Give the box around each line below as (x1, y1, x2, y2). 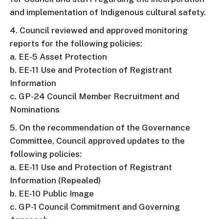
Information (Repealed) (10, 175, 101, 185)
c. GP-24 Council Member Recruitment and (10, 91, 179, 101)
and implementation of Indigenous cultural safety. (10, 7, 206, 17)
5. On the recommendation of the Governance (10, 123, 190, 132)
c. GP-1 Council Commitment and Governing (10, 202, 180, 212)
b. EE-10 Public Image (10, 189, 94, 198)
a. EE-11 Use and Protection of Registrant (10, 162, 172, 172)
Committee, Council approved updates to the (10, 136, 185, 146)
